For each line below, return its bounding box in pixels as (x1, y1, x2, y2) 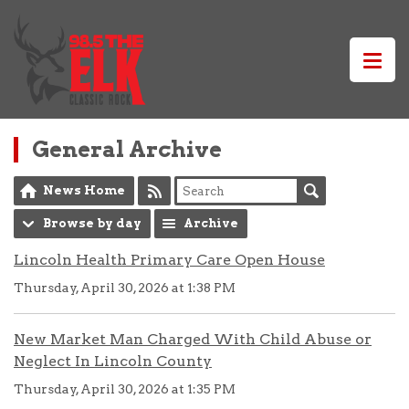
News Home (43, 184, 125, 197)
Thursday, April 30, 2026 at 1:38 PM (14, 280, 236, 295)
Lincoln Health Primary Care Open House (14, 251, 325, 268)
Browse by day (43, 216, 142, 230)
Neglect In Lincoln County (14, 352, 212, 370)
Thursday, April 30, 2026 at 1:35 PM (14, 382, 236, 396)
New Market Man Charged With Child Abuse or (14, 330, 372, 348)
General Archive (32, 136, 222, 163)
